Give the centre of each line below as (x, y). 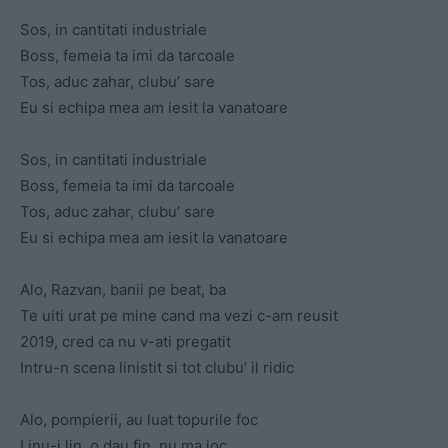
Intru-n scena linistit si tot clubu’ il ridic (157, 368)
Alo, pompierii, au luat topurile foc (139, 420)
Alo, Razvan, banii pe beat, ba (123, 290)
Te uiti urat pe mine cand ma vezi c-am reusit (179, 316)
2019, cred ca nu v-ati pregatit (125, 342)
